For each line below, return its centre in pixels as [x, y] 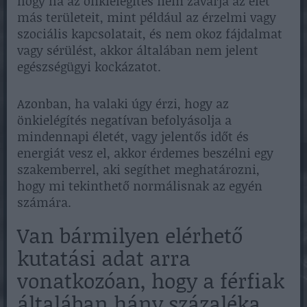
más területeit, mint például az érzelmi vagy [147, 17]
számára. [44, 202]
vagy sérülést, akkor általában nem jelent [138, 50]
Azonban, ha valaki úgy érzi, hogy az [123, 104]
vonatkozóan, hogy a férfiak [151, 281]
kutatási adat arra [104, 258]
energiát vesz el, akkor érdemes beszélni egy [145, 153]
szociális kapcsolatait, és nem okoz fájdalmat [150, 34]
